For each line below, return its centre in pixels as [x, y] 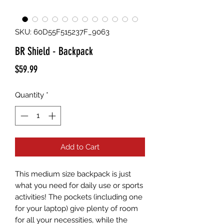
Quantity [29, 95]
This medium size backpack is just [73, 174]
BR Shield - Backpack [54, 51]
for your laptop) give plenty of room [76, 208]
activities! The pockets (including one [79, 197]
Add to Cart [80, 147]
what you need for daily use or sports [79, 185]
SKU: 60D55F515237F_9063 [62, 32]
